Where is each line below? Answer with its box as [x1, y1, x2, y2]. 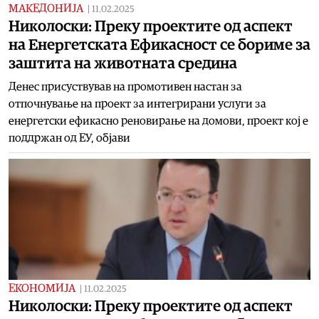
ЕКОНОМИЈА [9, 282, 75, 294]
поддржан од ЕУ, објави [9, 132, 130, 144]
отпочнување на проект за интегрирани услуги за [9, 98, 266, 110]
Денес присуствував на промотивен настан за [9, 80, 242, 93]
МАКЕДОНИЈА [9, 2, 83, 14]
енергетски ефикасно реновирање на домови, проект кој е [9, 115, 308, 127]
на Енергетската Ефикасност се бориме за [9, 36, 310, 53]
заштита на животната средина [9, 55, 237, 71]
